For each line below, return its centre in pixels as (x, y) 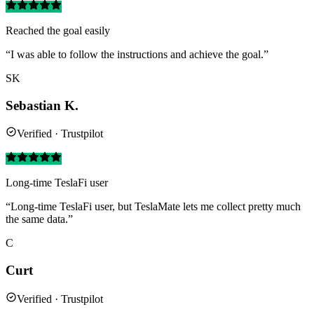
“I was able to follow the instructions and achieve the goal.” (137, 54)
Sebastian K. (42, 105)
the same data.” (39, 219)
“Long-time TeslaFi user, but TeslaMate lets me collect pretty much (153, 207)
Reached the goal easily (58, 30)
